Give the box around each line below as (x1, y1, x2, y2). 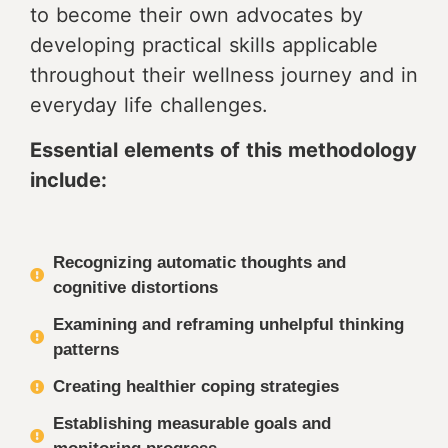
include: (30, 168, 107, 192)
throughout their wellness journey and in (30, 63, 418, 87)
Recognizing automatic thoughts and (52, 253, 346, 272)
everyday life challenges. (30, 93, 268, 117)
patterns (52, 340, 119, 359)
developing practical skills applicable (30, 33, 378, 57)
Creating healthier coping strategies (52, 377, 339, 396)
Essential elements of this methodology (30, 138, 417, 162)
